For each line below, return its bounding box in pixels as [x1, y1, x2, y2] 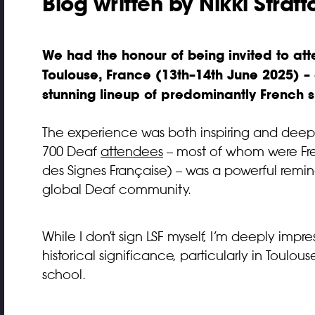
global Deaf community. [42, 181, 191, 198]
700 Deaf [42, 143, 101, 160]
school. [42, 266, 86, 283]
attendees [101, 143, 163, 160]
